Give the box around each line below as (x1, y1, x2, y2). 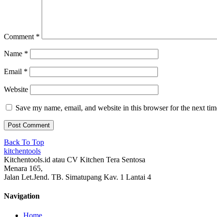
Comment (4, 32, 36, 41)
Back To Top (4, 138, 44, 146)
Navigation (4, 192, 40, 201)
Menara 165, (4, 164, 43, 172)
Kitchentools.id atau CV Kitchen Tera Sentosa (4, 155, 145, 164)
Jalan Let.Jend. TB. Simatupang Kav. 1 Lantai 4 (4, 172, 151, 181)
